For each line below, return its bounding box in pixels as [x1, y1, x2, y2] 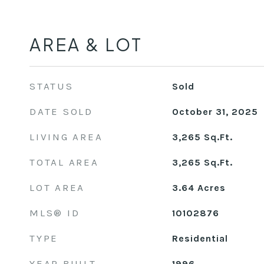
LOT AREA [29, 181, 85, 193]
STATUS [29, 80, 74, 92]
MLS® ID [29, 207, 80, 219]
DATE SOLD [29, 105, 93, 117]
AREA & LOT [29, 34, 143, 55]
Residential [171, 233, 228, 244]
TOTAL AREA [29, 156, 99, 168]
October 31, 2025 [171, 106, 258, 117]
